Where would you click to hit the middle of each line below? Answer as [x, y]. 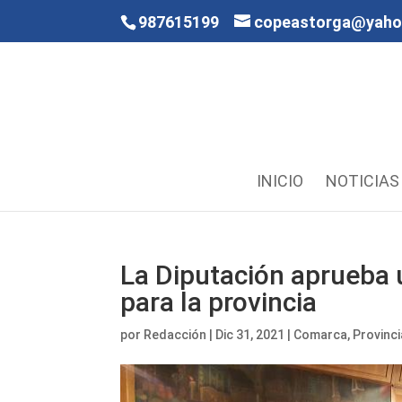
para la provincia [219, 302]
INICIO [280, 181]
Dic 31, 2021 [250, 335]
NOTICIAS [362, 181]
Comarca [321, 335]
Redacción [175, 335]
